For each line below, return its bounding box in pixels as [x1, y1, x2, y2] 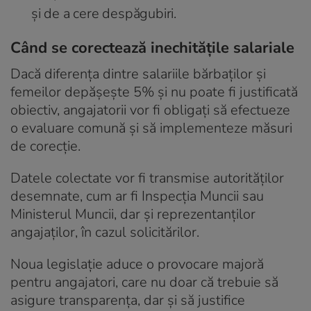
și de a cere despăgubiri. [31, 3, 176, 23]
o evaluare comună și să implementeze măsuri [10, 118, 292, 137]
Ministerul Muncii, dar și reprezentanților [10, 204, 255, 224]
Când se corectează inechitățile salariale [10, 37, 294, 58]
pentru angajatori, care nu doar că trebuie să [10, 272, 278, 292]
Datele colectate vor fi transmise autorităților [10, 168, 284, 187]
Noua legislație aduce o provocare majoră [10, 254, 264, 274]
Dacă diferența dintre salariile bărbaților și [10, 64, 266, 83]
